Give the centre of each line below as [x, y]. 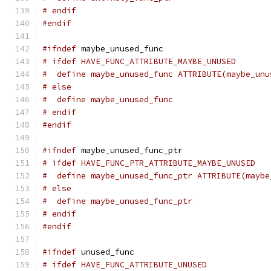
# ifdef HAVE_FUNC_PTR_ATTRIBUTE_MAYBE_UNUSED [149, 163]
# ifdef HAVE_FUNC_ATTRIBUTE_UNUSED [125, 265]
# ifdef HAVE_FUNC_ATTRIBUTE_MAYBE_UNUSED [139, 61]
